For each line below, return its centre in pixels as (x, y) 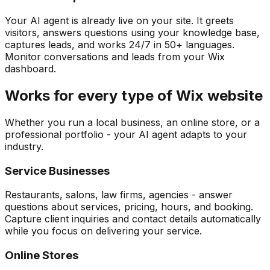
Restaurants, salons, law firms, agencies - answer (119, 195)
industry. (24, 146)
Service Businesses (57, 171)
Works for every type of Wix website (134, 95)
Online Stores (42, 256)
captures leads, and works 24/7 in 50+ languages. (120, 45)
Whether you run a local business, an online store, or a (132, 122)
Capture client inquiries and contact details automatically (133, 219)
